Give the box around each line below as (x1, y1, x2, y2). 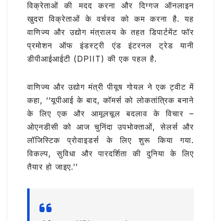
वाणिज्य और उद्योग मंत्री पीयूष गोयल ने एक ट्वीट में (27, 82, 194, 92)
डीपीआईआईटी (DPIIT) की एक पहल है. (27, 54, 157, 64)
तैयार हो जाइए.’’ (27, 162, 78, 172)
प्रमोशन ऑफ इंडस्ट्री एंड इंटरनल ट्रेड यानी (27, 40, 194, 51)
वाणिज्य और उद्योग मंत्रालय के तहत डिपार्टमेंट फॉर (27, 27, 194, 37)
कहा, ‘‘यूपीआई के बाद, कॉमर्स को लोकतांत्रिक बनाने (27, 95, 194, 106)
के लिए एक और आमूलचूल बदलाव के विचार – (27, 109, 194, 119)
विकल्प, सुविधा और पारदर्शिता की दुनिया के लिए (27, 148, 194, 159)
